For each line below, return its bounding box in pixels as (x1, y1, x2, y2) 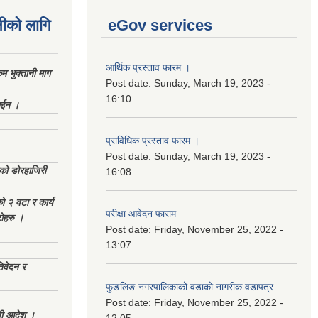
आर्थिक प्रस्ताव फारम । (106, 62, 190, 73)
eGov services (108, 16, 212, 34)
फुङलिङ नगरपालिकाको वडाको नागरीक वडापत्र (106, 281, 273, 292)
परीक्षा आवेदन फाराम (106, 208, 176, 219)
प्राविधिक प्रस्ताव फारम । (106, 135, 199, 146)
